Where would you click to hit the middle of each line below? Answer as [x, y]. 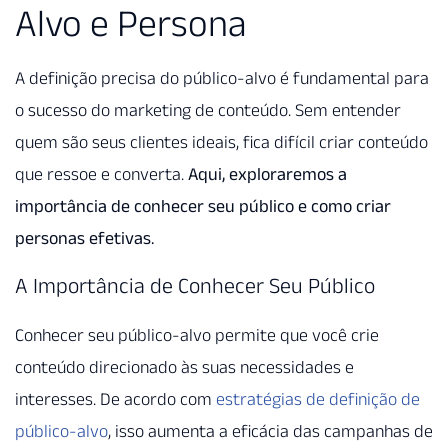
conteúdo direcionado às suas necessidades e [184, 367]
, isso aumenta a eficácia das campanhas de [270, 431]
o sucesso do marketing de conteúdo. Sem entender [208, 109]
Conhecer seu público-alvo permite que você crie [197, 335]
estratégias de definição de [318, 399]
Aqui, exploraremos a [267, 173]
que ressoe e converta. [101, 173]
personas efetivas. [84, 237]
